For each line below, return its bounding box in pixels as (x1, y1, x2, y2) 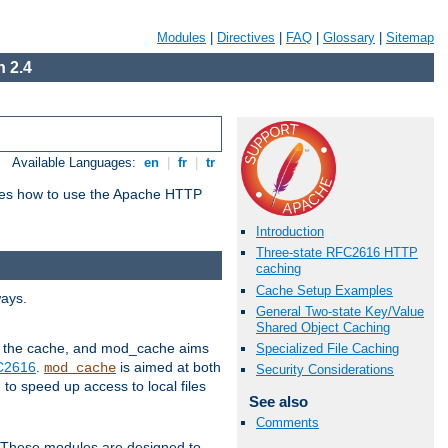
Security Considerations (256, 362, 394, 378)
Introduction (256, 224, 324, 240)
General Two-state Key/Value (256, 303, 424, 319)
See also (248, 393, 308, 411)
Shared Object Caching (256, 319, 390, 335)
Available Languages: (12, 155, 141, 171)
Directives (217, 30, 275, 45)
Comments (256, 415, 319, 431)
